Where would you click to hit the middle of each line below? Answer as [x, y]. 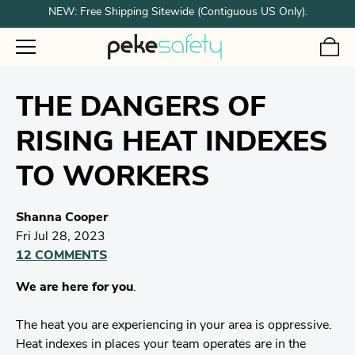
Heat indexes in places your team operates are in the [161, 345]
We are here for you [74, 288]
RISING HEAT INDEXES [172, 143]
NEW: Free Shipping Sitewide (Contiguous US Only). [177, 13]
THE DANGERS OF [141, 109]
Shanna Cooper [62, 218]
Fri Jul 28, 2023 [61, 237]
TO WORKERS [113, 178]
